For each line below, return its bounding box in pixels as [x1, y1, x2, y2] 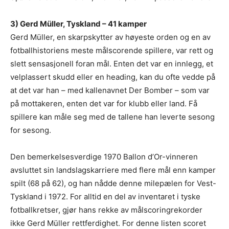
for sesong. [10, 125, 51, 135]
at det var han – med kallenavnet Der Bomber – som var [10, 85, 210, 95]
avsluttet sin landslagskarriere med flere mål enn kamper [10, 165, 216, 175]
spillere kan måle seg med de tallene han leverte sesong [10, 111, 215, 122]
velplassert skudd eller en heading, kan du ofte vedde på [10, 72, 215, 82]
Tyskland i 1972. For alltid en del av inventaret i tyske [10, 191, 200, 201]
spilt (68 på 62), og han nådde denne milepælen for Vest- [10, 178, 216, 188]
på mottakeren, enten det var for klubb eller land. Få [10, 98, 197, 108]
